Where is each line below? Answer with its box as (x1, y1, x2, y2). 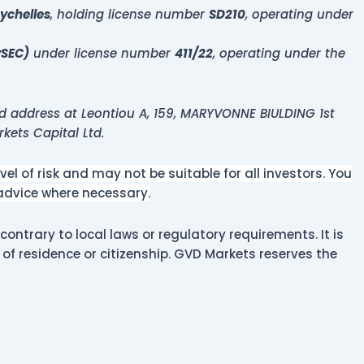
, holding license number (50, 5, 209, 23)
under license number (29, 44, 175, 62)
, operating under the (213, 44, 345, 62)
